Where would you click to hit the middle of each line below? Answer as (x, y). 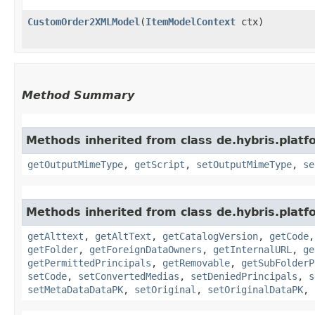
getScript (160, 164)
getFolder (53, 249)
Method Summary (78, 95)
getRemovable (196, 263)
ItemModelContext (191, 21)
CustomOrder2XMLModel (84, 21)
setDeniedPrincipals (244, 276)
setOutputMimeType (244, 164)
